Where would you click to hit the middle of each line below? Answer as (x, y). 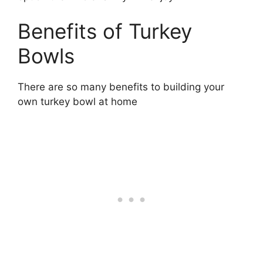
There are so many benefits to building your (121, 87)
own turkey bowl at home (77, 102)
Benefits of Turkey (105, 31)
